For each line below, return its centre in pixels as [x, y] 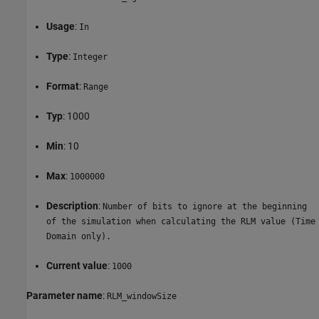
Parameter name [64, 295]
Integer [90, 57]
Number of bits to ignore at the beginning [205, 206]
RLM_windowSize [142, 296]
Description [72, 205]
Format [63, 86]
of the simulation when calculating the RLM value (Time [181, 221]
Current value [77, 265]
